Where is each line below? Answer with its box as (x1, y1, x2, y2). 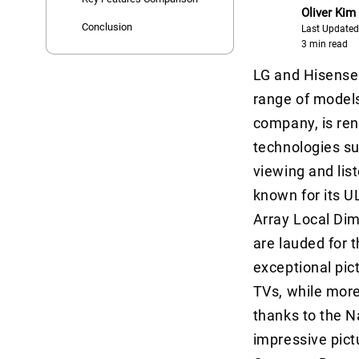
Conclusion (82, 20, 133, 33)
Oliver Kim (301, 6, 356, 21)
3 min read (301, 38, 348, 50)
